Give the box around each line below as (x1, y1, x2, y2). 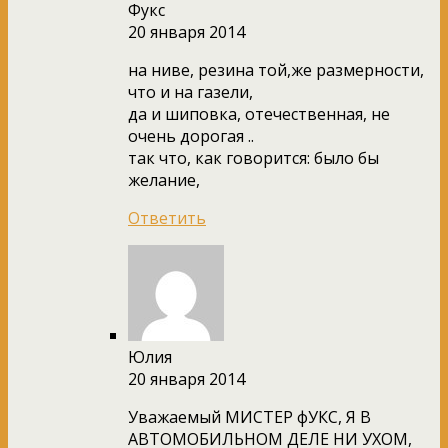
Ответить (128, 206, 206, 229)
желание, (128, 168, 200, 191)
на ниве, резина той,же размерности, (128, 58, 424, 81)
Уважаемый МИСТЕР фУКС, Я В (128, 405, 371, 428)
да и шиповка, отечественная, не (128, 102, 390, 125)
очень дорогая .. (128, 124, 254, 147)
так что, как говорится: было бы (128, 146, 379, 169)
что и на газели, (128, 80, 253, 103)
